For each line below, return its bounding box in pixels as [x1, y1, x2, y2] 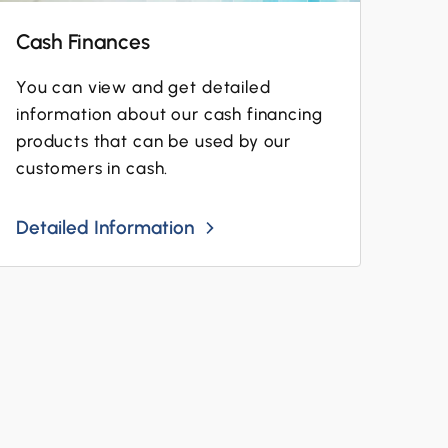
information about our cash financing [15, 104, 323, 124]
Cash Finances [15, 29, 151, 54]
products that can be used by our [15, 131, 292, 151]
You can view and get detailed [15, 77, 271, 97]
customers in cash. [15, 158, 169, 178]
